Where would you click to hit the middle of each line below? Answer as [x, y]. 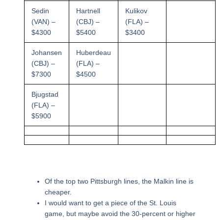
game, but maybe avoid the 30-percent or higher [120, 214]
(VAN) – [43, 22]
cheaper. [58, 192]
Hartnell [88, 11]
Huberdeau [93, 53]
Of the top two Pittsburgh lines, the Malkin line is [119, 181]
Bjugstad [45, 95]
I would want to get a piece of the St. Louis [110, 203]
